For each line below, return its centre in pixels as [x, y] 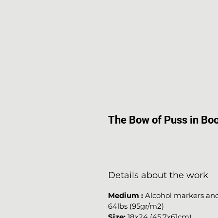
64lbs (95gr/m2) [136, 206]
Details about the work [158, 175]
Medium [124, 195]
